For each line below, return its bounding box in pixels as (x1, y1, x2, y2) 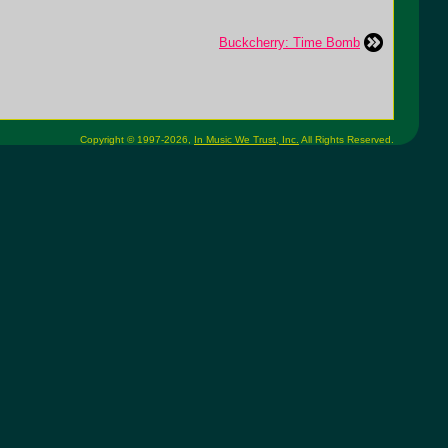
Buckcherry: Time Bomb (219, 35, 360, 50)
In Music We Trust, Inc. (194, 134, 299, 145)
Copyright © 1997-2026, (80, 134, 194, 145)
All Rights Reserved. (299, 134, 394, 145)
